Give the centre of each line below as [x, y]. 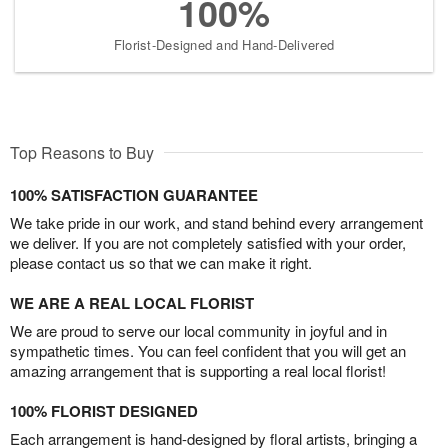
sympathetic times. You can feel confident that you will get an [208, 350]
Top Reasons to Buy [82, 152]
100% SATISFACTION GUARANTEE [134, 194]
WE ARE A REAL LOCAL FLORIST [132, 302]
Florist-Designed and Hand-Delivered [224, 44]
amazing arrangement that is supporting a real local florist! [198, 370]
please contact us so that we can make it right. [161, 262]
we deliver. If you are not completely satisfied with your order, [208, 242]
